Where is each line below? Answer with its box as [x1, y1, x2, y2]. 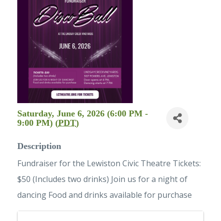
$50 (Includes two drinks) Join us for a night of [17, 174, 187, 185]
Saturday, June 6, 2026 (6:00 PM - [17, 108, 148, 118]
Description [17, 141, 61, 151]
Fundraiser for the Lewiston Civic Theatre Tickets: [17, 158, 201, 169]
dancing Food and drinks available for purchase [17, 189, 192, 201]
